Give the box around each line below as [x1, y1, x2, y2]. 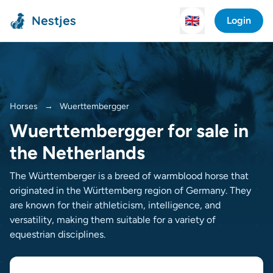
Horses [10, 101, 38, 112]
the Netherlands [10, 141, 145, 164]
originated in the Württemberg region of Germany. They [10, 185, 251, 196]
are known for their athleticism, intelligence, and [10, 199, 221, 211]
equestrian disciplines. [10, 229, 105, 240]
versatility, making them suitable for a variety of [10, 214, 216, 225]
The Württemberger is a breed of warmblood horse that [10, 170, 249, 182]
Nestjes [32, 13, 76, 28]
